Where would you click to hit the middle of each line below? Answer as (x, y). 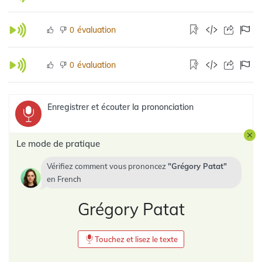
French (69, 179)
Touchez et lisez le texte (136, 239)
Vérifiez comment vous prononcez (107, 166)
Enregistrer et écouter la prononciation (120, 107)
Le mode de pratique (58, 144)
